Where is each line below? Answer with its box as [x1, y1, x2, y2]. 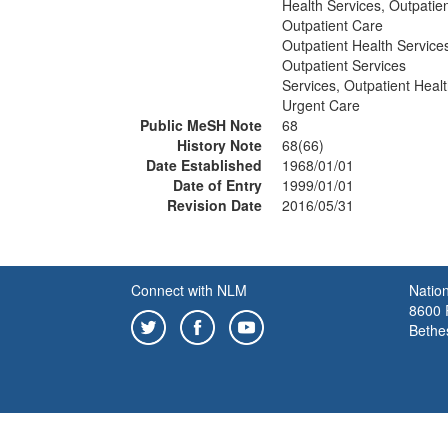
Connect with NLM [131, 280, 247, 300]
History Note [177, 135, 262, 155]
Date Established [146, 155, 262, 175]
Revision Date [167, 195, 262, 215]
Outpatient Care [282, 15, 383, 35]
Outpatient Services [282, 55, 406, 75]
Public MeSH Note [140, 115, 262, 135]
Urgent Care [282, 95, 360, 115]
